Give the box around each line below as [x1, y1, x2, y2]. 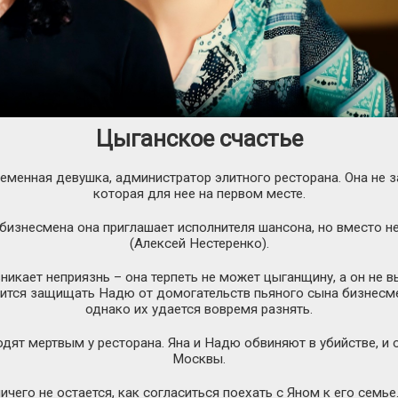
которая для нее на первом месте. [92, 185, 306, 202]
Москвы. [172, 350, 226, 367]
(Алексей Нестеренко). [129, 235, 269, 251]
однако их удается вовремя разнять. [85, 300, 313, 317]
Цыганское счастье [95, 124, 303, 152]
